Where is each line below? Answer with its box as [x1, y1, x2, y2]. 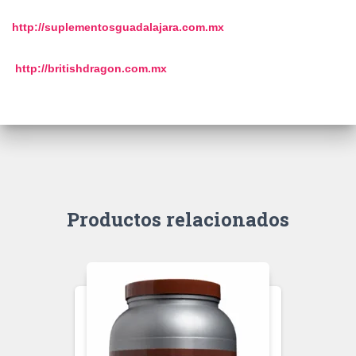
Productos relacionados [67, 207, 289, 233]
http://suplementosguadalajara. [12, 21, 182, 34]
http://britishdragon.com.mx [12, 62, 167, 75]
